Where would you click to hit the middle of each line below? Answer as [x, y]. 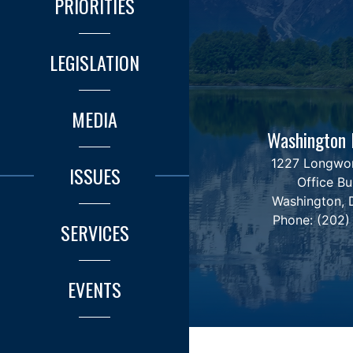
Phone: [294, 219]
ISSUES [95, 175]
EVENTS [95, 289]
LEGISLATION [95, 62]
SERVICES [95, 232]
